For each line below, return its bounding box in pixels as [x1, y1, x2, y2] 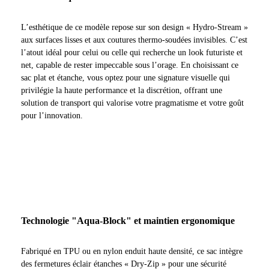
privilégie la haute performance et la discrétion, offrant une [21, 85, 222, 95]
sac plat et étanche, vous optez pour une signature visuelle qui [21, 73, 230, 82]
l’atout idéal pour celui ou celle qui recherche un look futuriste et [21, 47, 243, 57]
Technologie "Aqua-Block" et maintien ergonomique [21, 214, 235, 226]
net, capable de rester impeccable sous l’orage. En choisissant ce [21, 60, 238, 70]
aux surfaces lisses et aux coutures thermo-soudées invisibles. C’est [21, 35, 247, 44]
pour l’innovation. [21, 110, 83, 120]
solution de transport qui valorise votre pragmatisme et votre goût [21, 98, 244, 107]
